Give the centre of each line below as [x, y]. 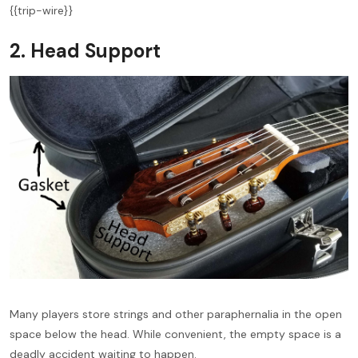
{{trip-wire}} [42, 10]
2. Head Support [85, 51]
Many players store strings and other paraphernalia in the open [176, 314]
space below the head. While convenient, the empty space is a [175, 334]
